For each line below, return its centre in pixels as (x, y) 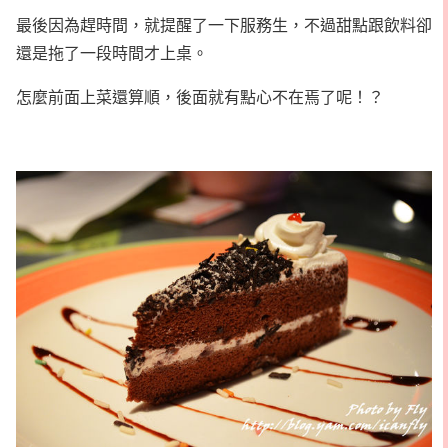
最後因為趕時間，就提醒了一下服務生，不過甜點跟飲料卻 (224, 24)
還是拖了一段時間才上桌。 (112, 52)
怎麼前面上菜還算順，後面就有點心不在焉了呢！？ (200, 96)
